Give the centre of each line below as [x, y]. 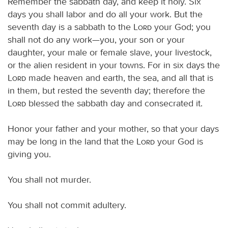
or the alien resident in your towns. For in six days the [114, 65]
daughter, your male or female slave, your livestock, [110, 52]
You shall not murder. [49, 179]
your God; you [181, 27]
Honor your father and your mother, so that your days [113, 129]
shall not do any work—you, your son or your [96, 39]
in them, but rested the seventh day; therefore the [106, 90]
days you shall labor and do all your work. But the [105, 14]
